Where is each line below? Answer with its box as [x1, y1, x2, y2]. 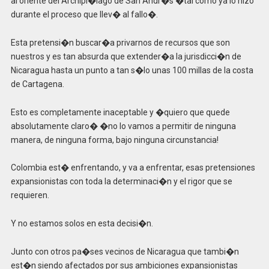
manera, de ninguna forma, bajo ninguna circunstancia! [10, 134, 219, 145]
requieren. [10, 190, 49, 201]
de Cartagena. [10, 79, 64, 89]
